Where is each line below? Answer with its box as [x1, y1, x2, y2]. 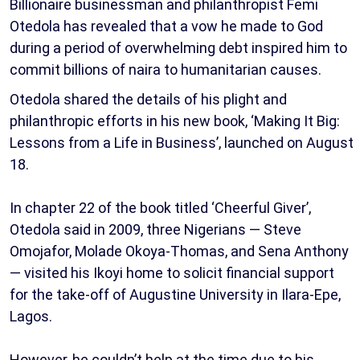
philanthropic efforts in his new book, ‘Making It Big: [10, 112, 340, 130]
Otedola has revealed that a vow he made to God [10, 18, 323, 35]
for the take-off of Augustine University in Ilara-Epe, [10, 286, 341, 304]
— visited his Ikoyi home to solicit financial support [10, 264, 334, 282]
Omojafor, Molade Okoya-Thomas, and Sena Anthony [10, 243, 349, 260]
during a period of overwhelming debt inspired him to [10, 39, 347, 57]
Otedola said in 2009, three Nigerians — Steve [10, 221, 301, 239]
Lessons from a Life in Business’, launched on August [10, 134, 354, 152]
